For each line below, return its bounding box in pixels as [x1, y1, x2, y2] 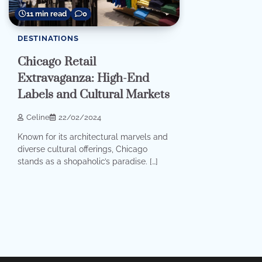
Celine [26, 112, 50, 122]
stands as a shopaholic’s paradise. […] [18, 157, 158, 167]
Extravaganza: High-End [18, 71, 149, 87]
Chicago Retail [18, 54, 96, 70]
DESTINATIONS [18, 34, 79, 43]
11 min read [26, 9, 67, 19]
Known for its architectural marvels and [18, 132, 168, 142]
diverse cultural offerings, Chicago [18, 144, 147, 154]
